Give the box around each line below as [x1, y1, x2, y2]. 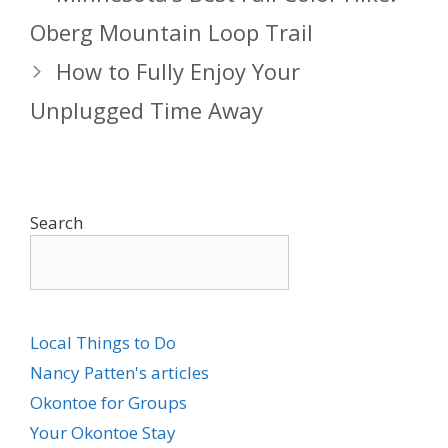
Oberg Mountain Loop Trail [30, 16, 313, 47]
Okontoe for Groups [30, 390, 187, 414]
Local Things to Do [30, 330, 176, 354]
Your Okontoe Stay [30, 420, 176, 444]
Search [30, 210, 83, 234]
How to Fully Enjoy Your [56, 55, 301, 86]
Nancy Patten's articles [30, 360, 209, 384]
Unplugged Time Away [30, 94, 263, 125]
